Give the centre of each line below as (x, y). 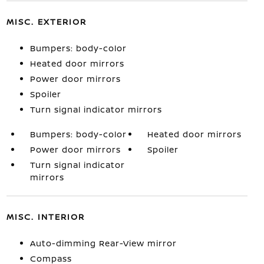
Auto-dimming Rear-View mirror (103, 243)
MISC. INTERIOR (45, 217)
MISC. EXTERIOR (46, 22)
